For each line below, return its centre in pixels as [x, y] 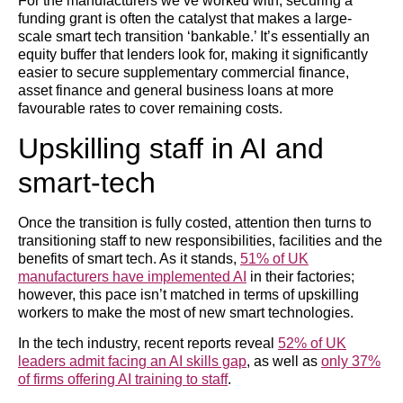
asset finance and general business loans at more [176, 91]
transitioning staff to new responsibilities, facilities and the [200, 240]
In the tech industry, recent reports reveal [148, 344]
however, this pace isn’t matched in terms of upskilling [188, 294]
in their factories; [300, 276]
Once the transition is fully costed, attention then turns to [195, 222]
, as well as [284, 362]
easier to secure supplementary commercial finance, [184, 73]
